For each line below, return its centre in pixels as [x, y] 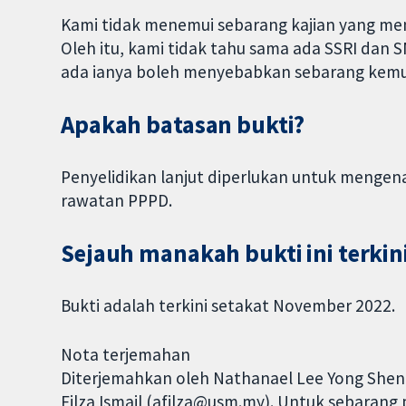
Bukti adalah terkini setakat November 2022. [228, 305]
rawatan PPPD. [117, 200]
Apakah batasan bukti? [183, 125]
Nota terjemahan [126, 355]
